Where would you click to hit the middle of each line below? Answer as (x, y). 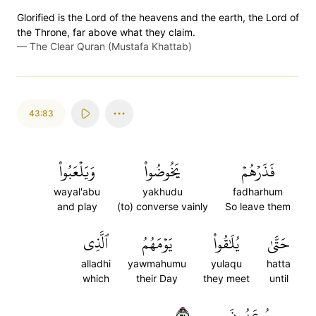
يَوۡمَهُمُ (157, 243)
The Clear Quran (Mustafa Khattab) (111, 46)
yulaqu (226, 263)
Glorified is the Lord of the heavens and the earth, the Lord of (158, 17)
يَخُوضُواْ (163, 171)
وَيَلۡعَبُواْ (77, 171)
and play (77, 206)
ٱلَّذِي (96, 243)
